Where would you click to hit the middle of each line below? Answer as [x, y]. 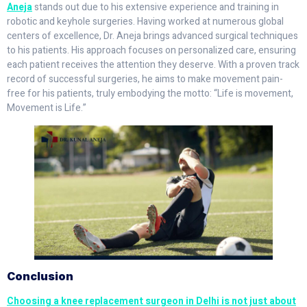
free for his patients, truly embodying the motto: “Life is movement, [150, 94]
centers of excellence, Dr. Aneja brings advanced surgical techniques [152, 36]
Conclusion [40, 276]
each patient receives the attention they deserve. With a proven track [153, 65]
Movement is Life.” [47, 108]
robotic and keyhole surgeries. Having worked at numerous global [145, 22]
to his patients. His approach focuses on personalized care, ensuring [151, 51]
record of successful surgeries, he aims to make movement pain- [145, 79]
